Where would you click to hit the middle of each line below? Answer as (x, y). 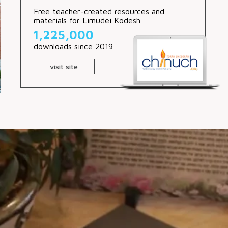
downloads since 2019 (73, 46)
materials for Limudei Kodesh (87, 20)
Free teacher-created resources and (99, 11)
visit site (64, 66)
